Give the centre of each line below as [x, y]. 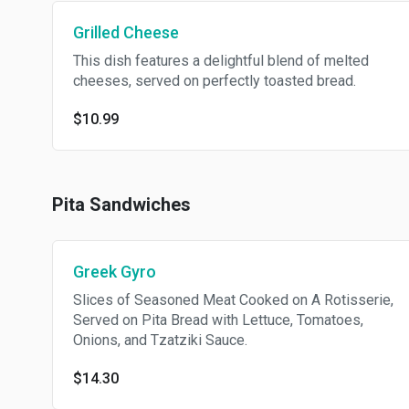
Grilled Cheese [126, 32]
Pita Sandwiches [121, 204]
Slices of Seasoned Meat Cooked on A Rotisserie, [233, 300]
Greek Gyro [115, 272]
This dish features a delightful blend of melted [221, 61]
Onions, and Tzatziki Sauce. [160, 340]
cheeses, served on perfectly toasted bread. [215, 81]
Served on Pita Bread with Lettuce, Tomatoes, [218, 320]
